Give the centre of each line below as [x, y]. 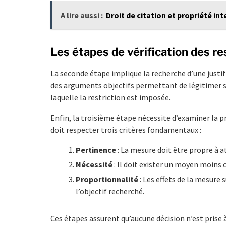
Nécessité [94, 164]
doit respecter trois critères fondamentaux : [126, 129]
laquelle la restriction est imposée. [110, 97]
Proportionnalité [107, 179]
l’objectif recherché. [110, 191]
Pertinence [96, 150]
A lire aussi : [82, 15]
